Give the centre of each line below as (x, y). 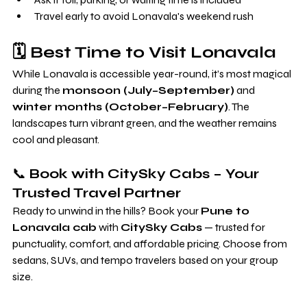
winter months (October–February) (120, 106)
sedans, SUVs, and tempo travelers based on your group (146, 260)
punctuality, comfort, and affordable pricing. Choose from (151, 243)
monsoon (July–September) (148, 90)
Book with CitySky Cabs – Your (146, 173)
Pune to (226, 210)
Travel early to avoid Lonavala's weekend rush (144, 16)
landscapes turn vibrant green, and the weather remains (146, 123)
